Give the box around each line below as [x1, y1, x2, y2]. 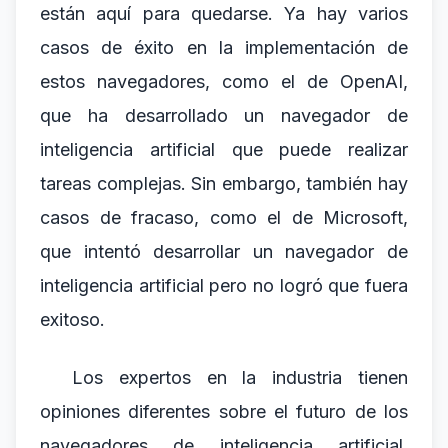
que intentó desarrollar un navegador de [40, 241, 408, 262]
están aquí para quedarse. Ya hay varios [40, 3, 408, 24]
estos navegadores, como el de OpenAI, [40, 71, 408, 92]
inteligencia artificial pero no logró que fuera [40, 275, 408, 296]
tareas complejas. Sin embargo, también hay [40, 173, 408, 194]
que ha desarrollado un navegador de [40, 105, 408, 126]
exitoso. [40, 309, 105, 330]
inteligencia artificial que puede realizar [40, 139, 408, 160]
